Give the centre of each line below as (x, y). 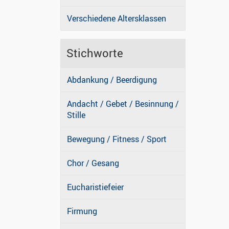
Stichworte (95, 53)
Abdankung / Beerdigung (112, 80)
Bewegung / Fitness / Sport (117, 139)
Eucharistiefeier (95, 187)
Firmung (82, 211)
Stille (76, 115)
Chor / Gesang (93, 163)
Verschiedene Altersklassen (117, 19)
